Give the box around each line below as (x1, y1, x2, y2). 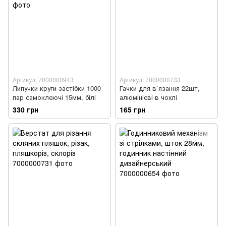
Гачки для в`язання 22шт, (120, 83, 200, 93)
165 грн (120, 104, 145, 115)
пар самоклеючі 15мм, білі (13, 92, 96, 102)
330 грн (13, 104, 38, 115)
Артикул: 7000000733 (120, 75, 181, 84)
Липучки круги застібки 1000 (13, 83, 101, 93)
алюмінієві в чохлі (120, 92, 177, 102)
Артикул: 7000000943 (13, 75, 74, 84)
